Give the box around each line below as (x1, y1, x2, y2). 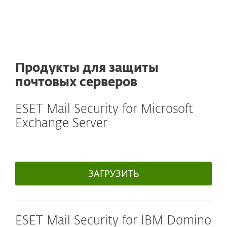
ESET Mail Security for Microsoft (15, 103, 193, 116)
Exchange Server (15, 118, 107, 130)
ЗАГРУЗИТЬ (88, 167, 139, 179)
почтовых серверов (15, 77, 137, 89)
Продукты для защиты (15, 62, 159, 74)
